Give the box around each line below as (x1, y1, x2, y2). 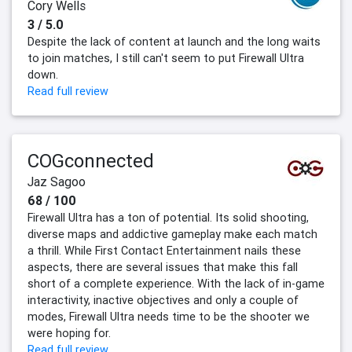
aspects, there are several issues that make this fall (27, 260, 298, 275)
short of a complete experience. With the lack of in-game (27, 277, 324, 291)
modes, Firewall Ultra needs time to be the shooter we (27, 310, 310, 324)
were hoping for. (27, 326, 111, 341)
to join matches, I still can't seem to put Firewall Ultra (27, 51, 304, 66)
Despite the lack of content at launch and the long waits (27, 35, 321, 49)
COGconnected (27, 149, 154, 173)
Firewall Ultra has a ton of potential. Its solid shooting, (27, 211, 309, 225)
